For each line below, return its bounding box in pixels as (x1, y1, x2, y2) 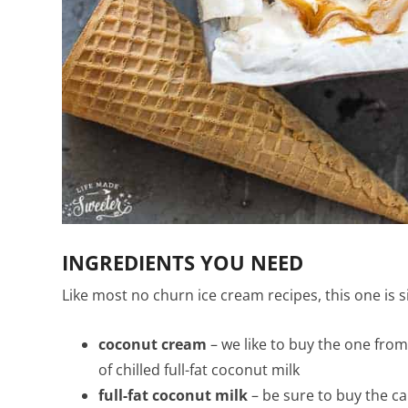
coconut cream (97, 333, 207, 354)
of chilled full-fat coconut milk (97, 359, 300, 380)
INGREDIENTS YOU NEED (61, 248, 303, 276)
